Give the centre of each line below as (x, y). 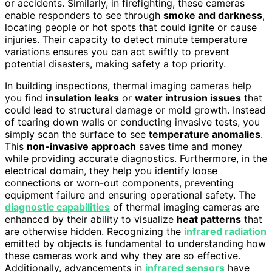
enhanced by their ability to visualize (91, 219)
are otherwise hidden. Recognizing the (94, 231)
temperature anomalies (205, 134)
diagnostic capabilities (57, 207)
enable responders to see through (84, 15)
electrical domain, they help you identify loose (111, 170)
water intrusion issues (188, 97)
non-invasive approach (81, 146)
